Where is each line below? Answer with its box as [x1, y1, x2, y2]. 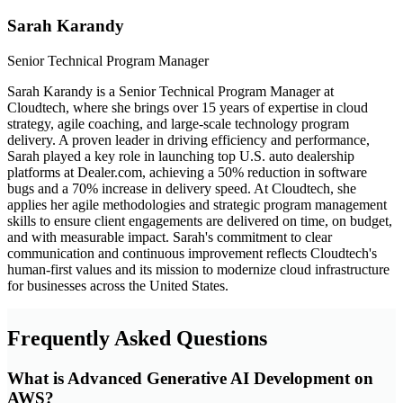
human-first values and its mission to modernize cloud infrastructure [7, 262, 390, 278]
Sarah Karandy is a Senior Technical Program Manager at [7, 84, 334, 100]
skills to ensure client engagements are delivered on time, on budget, [7, 213, 392, 229]
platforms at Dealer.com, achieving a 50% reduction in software [7, 165, 367, 181]
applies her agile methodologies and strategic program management [7, 197, 387, 213]
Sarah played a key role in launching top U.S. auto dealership [7, 148, 354, 165]
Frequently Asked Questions [7, 327, 267, 351]
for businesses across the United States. [7, 278, 228, 294]
